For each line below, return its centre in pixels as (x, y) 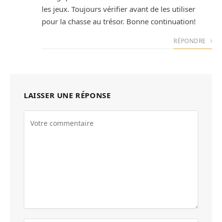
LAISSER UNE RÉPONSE (67, 95)
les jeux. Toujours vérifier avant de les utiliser (118, 9)
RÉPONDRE (191, 41)
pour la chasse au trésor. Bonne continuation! (119, 21)
